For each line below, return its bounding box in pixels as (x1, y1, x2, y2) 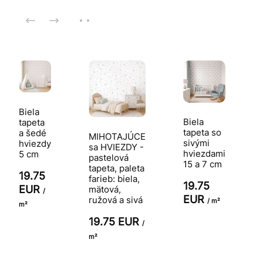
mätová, (89, 183, 121, 195)
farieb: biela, (89, 173, 140, 184)
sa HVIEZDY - (89, 141, 144, 153)
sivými (183, 137, 210, 149)
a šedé (19, 127, 46, 139)
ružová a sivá (89, 194, 143, 205)
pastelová (89, 151, 129, 163)
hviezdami (183, 147, 225, 159)
